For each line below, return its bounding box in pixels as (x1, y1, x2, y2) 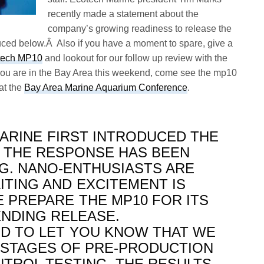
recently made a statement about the (48, 9, 199, 19)
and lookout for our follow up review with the (42, 53, 228, 64)
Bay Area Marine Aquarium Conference (24, 82, 188, 93)
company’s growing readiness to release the (48, 24, 232, 34)
